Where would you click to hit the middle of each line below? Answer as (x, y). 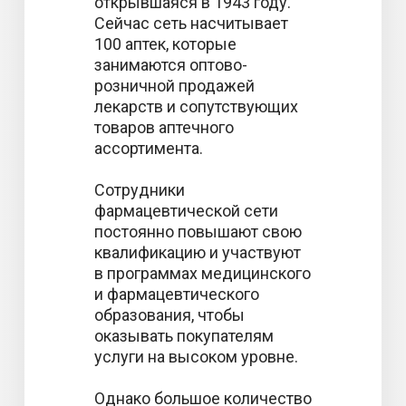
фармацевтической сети (186, 211)
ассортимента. (149, 148)
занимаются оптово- (171, 65)
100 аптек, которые (165, 44)
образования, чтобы (169, 315)
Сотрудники (140, 190)
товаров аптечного (164, 127)
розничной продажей (174, 86)
